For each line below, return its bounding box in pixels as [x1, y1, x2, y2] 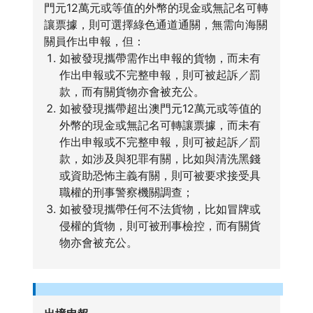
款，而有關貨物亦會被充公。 [59, 85, 205, 99]
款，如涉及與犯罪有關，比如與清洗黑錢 [59, 152, 261, 166]
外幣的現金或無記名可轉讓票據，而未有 [59, 118, 261, 132]
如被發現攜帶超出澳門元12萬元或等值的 [59, 101, 261, 115]
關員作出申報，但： [43, 34, 145, 48]
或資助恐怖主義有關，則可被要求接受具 [59, 168, 261, 182]
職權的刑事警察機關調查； [59, 185, 194, 199]
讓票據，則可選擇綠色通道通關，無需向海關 [43, 17, 268, 31]
